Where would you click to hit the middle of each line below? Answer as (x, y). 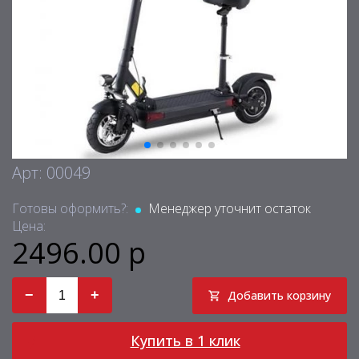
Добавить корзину (279, 295)
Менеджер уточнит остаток (228, 208)
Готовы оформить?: (72, 208)
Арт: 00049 (51, 173)
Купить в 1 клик (185, 341)
